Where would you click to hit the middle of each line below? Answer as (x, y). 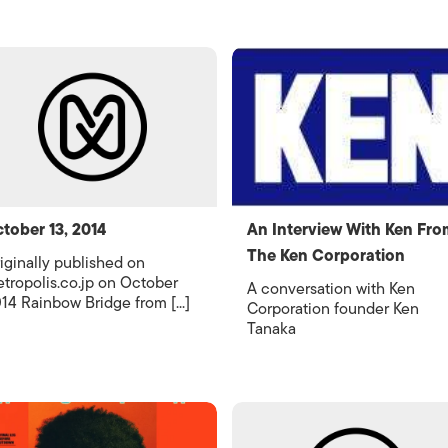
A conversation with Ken (330, 289)
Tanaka (271, 329)
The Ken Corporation (325, 256)
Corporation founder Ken (332, 309)
